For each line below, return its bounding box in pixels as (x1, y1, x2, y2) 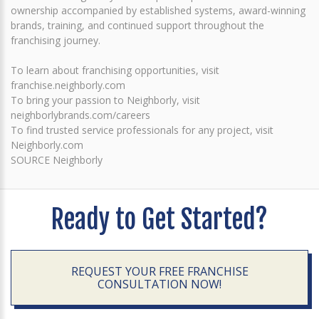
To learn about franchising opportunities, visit (11, 63, 219, 77)
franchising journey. (11, 33, 100, 47)
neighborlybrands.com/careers (11, 108, 150, 122)
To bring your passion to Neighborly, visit (11, 93, 200, 107)
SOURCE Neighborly (11, 152, 103, 167)
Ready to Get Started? (51, 203, 268, 236)
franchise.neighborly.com (11, 78, 125, 92)
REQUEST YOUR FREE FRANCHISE (70, 263, 249, 279)
